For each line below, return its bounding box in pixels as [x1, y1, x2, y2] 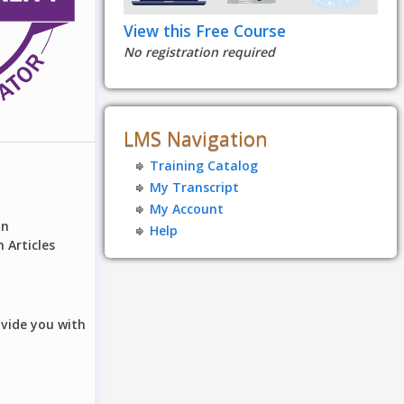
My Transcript [150, 179, 240, 197]
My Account [150, 199, 225, 217]
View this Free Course [123, 19, 286, 41]
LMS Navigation [123, 125, 268, 152]
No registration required [123, 42, 275, 60]
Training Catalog [150, 157, 259, 175]
